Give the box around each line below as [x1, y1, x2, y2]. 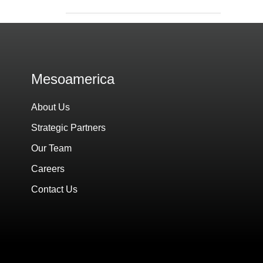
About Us [31, 102, 70, 112]
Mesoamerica [31, 71, 115, 87]
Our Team [31, 143, 72, 153]
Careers [31, 164, 65, 174]
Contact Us [31, 184, 78, 194]
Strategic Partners [31, 123, 106, 133]
